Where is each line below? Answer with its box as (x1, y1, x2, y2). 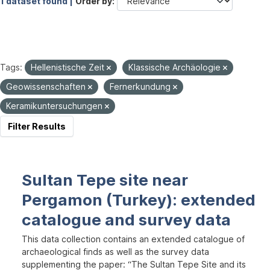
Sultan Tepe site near (22, 171, 188, 189)
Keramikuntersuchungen (6, 101, 105, 111)
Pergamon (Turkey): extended (22, 190, 256, 209)
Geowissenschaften (6, 81, 88, 92)
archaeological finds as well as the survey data (22, 246, 209, 257)
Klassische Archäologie (128, 62, 223, 72)
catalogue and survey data (22, 210, 231, 229)
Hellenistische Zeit (31, 62, 107, 72)
